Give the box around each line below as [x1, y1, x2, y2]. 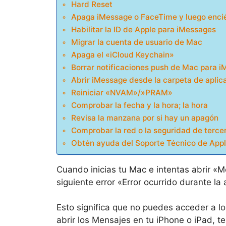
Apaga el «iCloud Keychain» [71, 49, 175, 60]
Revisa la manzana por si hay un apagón [71, 112, 219, 123]
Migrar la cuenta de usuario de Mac [71, 37, 203, 47]
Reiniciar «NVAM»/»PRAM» [71, 87, 173, 97]
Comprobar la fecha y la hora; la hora [71, 100, 208, 110]
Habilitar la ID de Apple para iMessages [71, 24, 216, 34]
